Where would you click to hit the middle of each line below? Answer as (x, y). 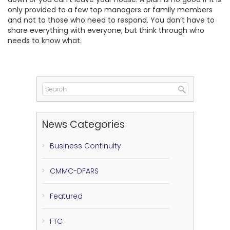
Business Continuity (85, 146)
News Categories (83, 124)
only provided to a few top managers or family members (110, 10)
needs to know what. (45, 41)
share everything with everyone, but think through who (106, 30)
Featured (66, 196)
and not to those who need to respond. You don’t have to (111, 20)
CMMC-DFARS (74, 171)
